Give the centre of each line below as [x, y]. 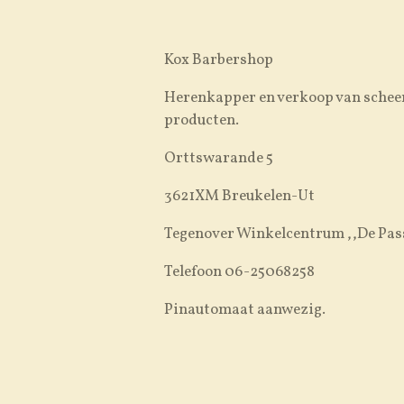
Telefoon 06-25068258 [239, 272]
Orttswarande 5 [219, 158]
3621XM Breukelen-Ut [239, 196]
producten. [202, 120]
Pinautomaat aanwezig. [245, 310]
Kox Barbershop [219, 60]
